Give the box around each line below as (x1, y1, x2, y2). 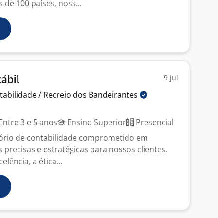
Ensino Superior (65, 117, 126, 127)
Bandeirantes (89, 90, 140, 100)
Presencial (134, 117, 174, 127)
